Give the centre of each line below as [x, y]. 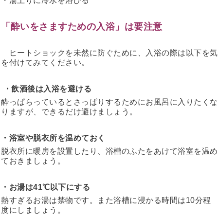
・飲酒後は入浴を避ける [47, 89]
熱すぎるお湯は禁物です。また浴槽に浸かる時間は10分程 [106, 200]
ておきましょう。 [33, 161]
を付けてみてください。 [45, 62]
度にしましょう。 [33, 210]
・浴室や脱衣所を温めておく [53, 138]
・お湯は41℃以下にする [45, 187]
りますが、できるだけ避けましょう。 [69, 111]
